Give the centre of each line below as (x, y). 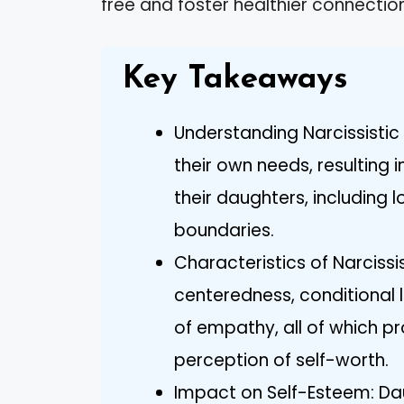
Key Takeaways (235, 80)
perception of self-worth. (281, 361)
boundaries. (224, 231)
